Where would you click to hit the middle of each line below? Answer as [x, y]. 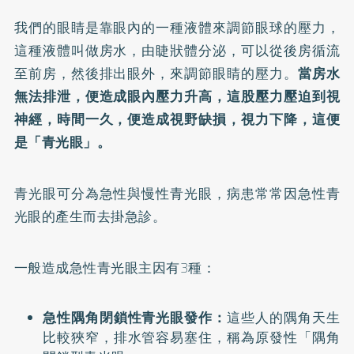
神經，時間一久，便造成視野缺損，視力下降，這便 [177, 119]
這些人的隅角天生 [284, 318]
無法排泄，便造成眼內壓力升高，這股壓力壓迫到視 [177, 96]
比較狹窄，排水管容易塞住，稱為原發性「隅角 [191, 337]
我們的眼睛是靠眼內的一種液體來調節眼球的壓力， [177, 28]
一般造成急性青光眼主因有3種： [115, 268]
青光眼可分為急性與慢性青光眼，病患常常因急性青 [177, 194]
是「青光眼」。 [62, 142]
